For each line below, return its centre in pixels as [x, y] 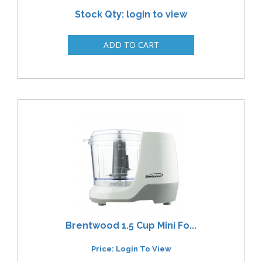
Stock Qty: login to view [131, 15]
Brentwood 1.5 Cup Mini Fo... [131, 225]
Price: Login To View [131, 249]
